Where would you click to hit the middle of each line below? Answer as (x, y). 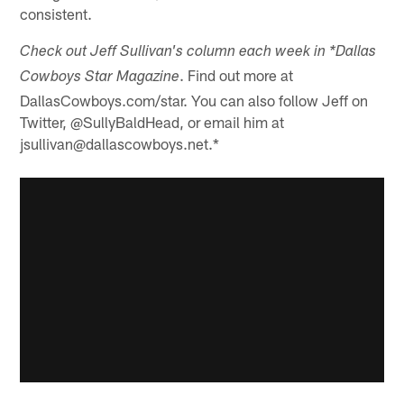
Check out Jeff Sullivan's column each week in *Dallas (198, 52)
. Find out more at (237, 74)
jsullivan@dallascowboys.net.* (120, 143)
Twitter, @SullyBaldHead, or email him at (152, 121)
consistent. (56, 13)
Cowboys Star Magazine (100, 78)
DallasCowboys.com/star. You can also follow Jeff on (194, 100)
